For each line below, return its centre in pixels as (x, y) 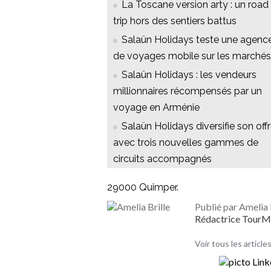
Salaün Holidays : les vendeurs (189, 75)
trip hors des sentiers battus (175, 21)
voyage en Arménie (156, 108)
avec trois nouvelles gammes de (186, 143)
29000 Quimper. (143, 188)
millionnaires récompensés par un (188, 91)
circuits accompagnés (162, 159)
